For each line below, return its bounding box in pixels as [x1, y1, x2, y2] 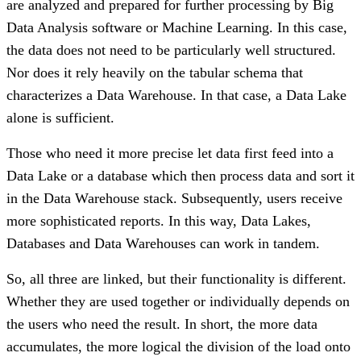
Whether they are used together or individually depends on [6, 293, 350, 309]
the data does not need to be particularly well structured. [6, 41, 336, 58]
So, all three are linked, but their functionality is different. [6, 270, 346, 287]
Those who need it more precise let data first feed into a [6, 144, 334, 161]
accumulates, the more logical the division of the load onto [6, 338, 351, 355]
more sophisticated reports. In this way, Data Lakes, [6, 212, 311, 229]
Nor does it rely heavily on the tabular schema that [6, 64, 303, 81]
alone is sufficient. [6, 109, 114, 126]
